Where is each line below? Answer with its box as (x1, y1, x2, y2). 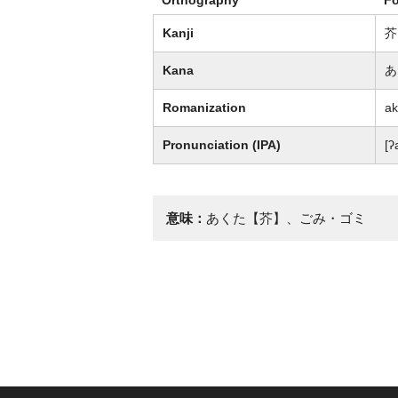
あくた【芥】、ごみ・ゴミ (206, 210, 366, 226)
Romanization (163, 99, 246, 115)
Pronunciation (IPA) (163, 137, 281, 152)
